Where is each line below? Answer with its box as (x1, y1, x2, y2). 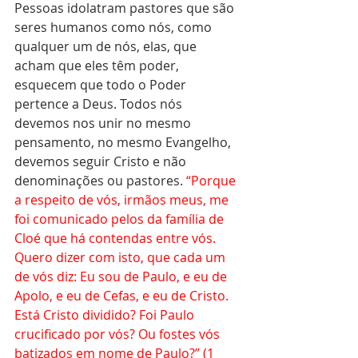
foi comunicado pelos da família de (14, 210, 227, 228)
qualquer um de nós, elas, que (14, 38, 200, 55)
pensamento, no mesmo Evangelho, (14, 133, 234, 151)
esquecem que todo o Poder (14, 76, 189, 93)
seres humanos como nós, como (14, 18, 215, 36)
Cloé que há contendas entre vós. (14, 229, 219, 247)
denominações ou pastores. (14, 172, 186, 189)
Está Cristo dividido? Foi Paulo (14, 306, 197, 324)
